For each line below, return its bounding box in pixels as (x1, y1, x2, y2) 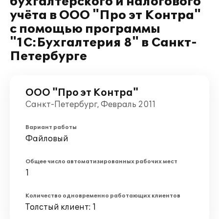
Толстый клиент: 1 (25, 202, 96, 212)
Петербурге (10, 49, 87, 64)
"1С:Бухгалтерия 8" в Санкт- (10, 36, 197, 50)
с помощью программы (10, 22, 160, 36)
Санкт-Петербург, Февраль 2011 (25, 100, 156, 109)
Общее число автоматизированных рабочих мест (25, 158, 177, 165)
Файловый (25, 134, 68, 144)
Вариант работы (25, 124, 77, 131)
